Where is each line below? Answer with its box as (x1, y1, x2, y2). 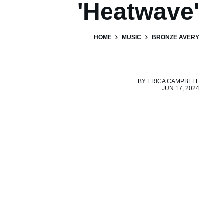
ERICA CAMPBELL (147, 78, 199, 85)
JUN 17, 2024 (162, 85, 199, 92)
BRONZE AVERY (152, 34, 199, 41)
